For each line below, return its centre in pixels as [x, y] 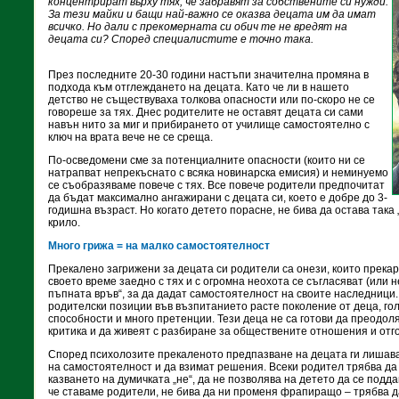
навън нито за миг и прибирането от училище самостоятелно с [209, 125]
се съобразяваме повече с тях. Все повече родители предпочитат [216, 185]
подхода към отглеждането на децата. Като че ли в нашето [199, 87]
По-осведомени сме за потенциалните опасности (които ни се [207, 160]
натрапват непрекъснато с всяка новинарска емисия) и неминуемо [218, 173]
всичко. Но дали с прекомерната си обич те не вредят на [198, 27]
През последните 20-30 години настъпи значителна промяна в [208, 75]
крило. [64, 223]
